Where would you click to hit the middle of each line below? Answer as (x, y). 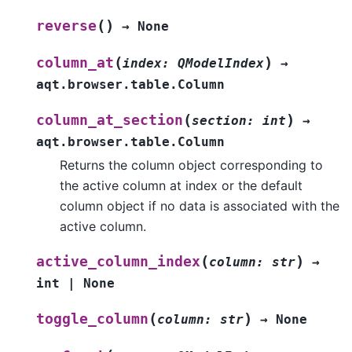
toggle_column (92, 319)
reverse (66, 26)
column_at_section (110, 120)
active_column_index (118, 261)
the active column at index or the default (181, 185)
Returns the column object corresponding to (191, 165)
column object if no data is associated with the (200, 205)
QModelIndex (221, 63)
